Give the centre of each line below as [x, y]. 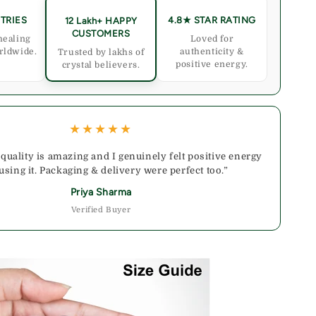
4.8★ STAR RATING [212, 20]
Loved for [212, 39]
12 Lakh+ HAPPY [101, 20]
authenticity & [212, 51]
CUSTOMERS [101, 33]
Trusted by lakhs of [101, 52]
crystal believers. [101, 65]
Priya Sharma [101, 192]
